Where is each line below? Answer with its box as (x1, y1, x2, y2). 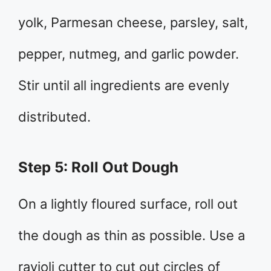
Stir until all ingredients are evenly (18, 77, 229, 93)
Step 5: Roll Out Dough (18, 158, 178, 176)
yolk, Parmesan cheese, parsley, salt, (18, 14, 248, 30)
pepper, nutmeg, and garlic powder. (18, 45, 239, 62)
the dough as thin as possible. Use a (18, 227, 245, 243)
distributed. (18, 108, 91, 125)
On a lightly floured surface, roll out (18, 195, 238, 212)
